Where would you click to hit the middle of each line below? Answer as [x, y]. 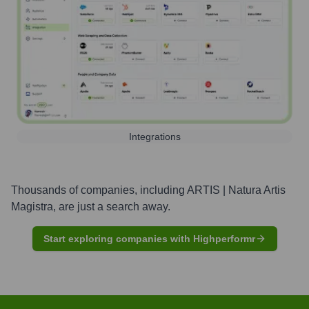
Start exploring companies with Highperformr [149, 238]
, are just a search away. [112, 206]
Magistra [32, 206]
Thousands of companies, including [99, 190]
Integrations [154, 136]
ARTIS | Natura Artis [236, 190]
